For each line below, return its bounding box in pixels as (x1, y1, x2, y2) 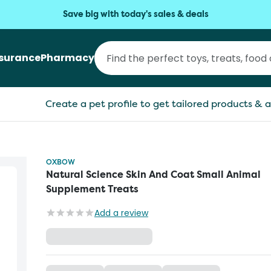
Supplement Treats (46, 183, 139, 195)
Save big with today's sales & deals (62, 8, 209, 20)
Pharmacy (41, 51, 94, 65)
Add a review (94, 207, 148, 219)
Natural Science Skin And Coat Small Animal (46, 168, 261, 181)
